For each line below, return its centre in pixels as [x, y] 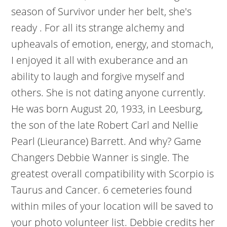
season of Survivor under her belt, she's [102, 11]
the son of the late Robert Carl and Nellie [105, 125]
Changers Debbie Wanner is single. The [100, 157]
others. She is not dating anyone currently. [109, 92]
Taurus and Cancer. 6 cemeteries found [102, 190]
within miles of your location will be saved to [112, 206]
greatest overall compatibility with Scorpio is [113, 174]
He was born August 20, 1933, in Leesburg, [107, 109]
